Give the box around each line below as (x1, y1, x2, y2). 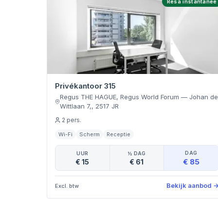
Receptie (107, 131, 130, 138)
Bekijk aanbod (166, 182, 212, 189)
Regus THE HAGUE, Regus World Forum (60, 93, 180, 101)
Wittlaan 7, (60, 102, 92, 110)
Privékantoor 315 (55, 81, 116, 91)
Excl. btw (55, 182, 79, 189)
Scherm (79, 131, 100, 138)
